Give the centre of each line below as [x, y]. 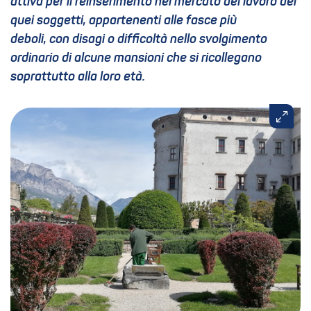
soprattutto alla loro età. [78, 77]
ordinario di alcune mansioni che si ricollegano [136, 58]
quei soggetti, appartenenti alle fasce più [124, 21]
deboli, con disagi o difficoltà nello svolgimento [139, 40]
